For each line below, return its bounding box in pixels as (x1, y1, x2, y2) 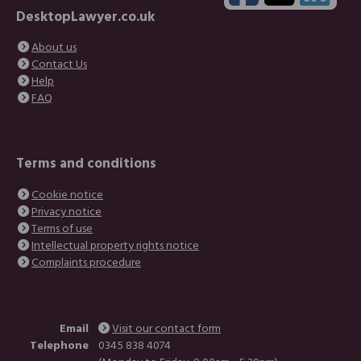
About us (31, 39, 77, 58)
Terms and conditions (16, 153, 156, 176)
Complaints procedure (31, 253, 141, 272)
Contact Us (31, 56, 87, 75)
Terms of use (31, 219, 93, 239)
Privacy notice (31, 202, 102, 222)
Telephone (29, 336, 89, 355)
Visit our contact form (111, 319, 221, 338)
